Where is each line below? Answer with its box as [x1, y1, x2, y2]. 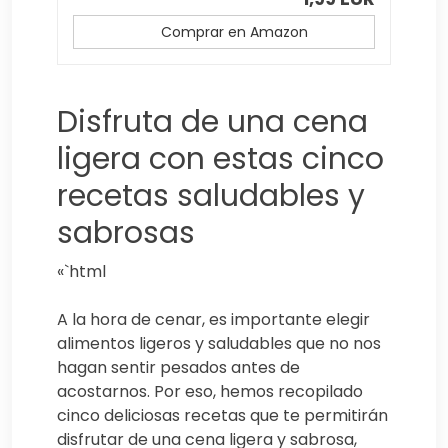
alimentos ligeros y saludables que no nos [57, 331, 381, 355]
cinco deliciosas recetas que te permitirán [57, 403, 388, 427]
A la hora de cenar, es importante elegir [57, 307, 370, 331]
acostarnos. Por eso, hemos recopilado [57, 379, 363, 403]
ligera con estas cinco [57, 137, 384, 180]
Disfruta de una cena [57, 100, 368, 143]
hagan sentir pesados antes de [57, 355, 300, 379]
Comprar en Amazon [160, 21, 308, 42]
